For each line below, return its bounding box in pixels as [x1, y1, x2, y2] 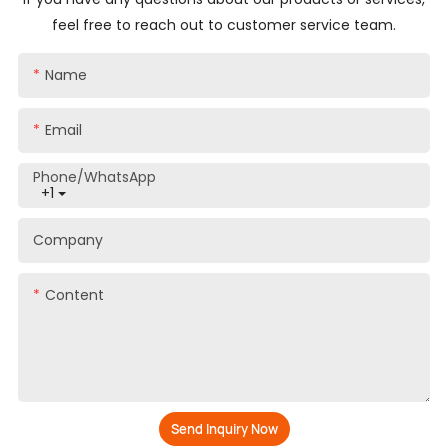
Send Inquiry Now [170, 419, 278, 438]
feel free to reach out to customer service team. [52, 14, 396, 35]
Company [32, 229, 103, 250]
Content [44, 284, 104, 305]
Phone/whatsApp [32, 166, 156, 187]
